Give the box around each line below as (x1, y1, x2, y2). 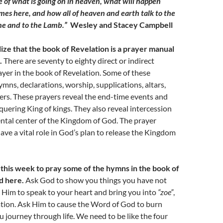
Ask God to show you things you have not (24, 175, 167, 185)
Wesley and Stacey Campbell (69, 20, 173, 29)
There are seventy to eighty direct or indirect (2, 56, 154, 65)
